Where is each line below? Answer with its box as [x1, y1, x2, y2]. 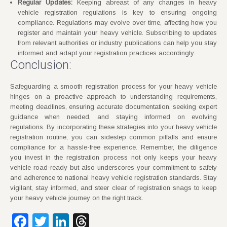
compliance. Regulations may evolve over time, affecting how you [18, 18, 217, 26]
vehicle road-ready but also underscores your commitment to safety [10, 163, 217, 171]
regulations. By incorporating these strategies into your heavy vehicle [10, 123, 217, 131]
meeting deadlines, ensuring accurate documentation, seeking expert [10, 102, 217, 110]
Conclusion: [10, 57, 71, 72]
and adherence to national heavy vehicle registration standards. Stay [10, 173, 217, 181]
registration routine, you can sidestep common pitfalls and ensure [10, 133, 217, 141]
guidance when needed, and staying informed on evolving [10, 112, 217, 121]
